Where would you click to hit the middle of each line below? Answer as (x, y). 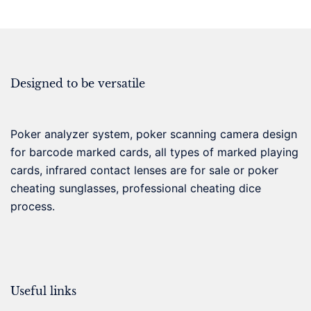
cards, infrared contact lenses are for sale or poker (144, 170)
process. (33, 206)
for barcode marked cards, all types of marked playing (154, 152)
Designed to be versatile (78, 83)
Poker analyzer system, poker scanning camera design (154, 134)
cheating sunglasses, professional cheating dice (136, 188)
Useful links (43, 291)
